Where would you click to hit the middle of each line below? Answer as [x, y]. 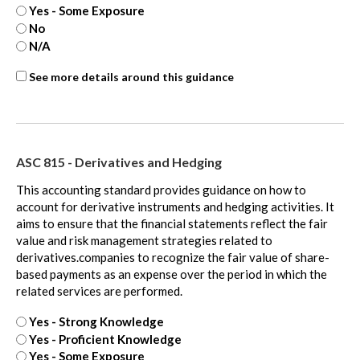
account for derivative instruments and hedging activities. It [175, 206]
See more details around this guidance [131, 76]
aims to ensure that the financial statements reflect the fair [172, 223]
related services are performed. [99, 290]
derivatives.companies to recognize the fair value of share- [173, 257]
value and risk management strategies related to [144, 240]
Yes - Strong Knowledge [96, 321]
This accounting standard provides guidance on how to [85, 189]
